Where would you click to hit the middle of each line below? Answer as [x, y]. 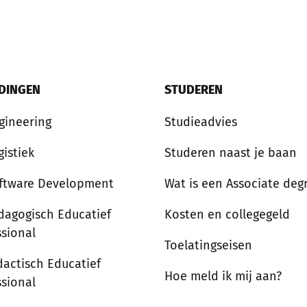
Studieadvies [201, 122]
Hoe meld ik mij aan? [223, 276]
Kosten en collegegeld [227, 214]
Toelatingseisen [208, 245]
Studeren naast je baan [231, 153]
